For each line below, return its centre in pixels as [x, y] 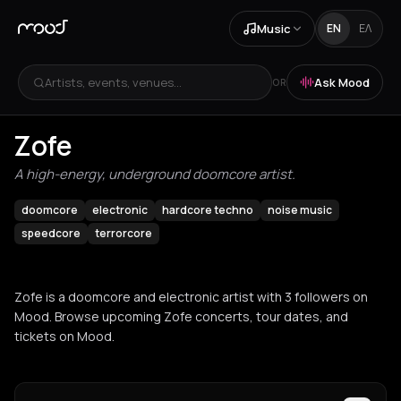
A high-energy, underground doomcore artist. [155, 174]
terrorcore [124, 233]
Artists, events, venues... [113, 82]
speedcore [51, 233]
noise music [300, 210]
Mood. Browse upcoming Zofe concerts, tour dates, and [181, 316]
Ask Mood [342, 82]
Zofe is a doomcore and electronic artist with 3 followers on [191, 297]
